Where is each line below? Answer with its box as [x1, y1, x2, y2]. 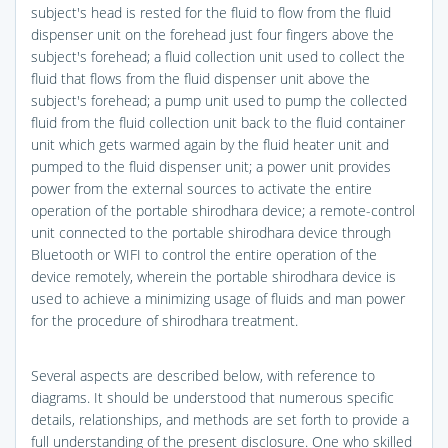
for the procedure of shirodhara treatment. [31, 310, 298, 330]
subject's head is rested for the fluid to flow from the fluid [31, 2, 391, 22]
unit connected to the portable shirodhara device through [31, 222, 391, 242]
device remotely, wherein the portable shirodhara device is [31, 266, 396, 286]
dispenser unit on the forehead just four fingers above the [31, 24, 394, 44]
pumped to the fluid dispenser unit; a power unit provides [31, 156, 391, 176]
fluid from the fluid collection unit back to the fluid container [31, 112, 405, 132]
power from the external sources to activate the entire [31, 178, 372, 198]
